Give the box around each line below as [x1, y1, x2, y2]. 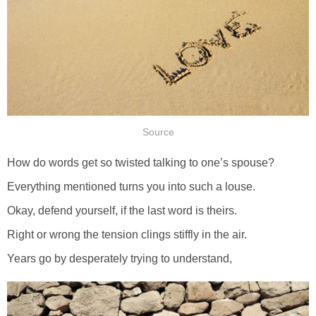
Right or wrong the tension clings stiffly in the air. [7, 229, 247, 241]
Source [142, 127, 174, 138]
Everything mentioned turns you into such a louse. [7, 181, 255, 193]
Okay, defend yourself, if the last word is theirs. [7, 205, 237, 217]
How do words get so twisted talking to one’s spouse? [7, 157, 274, 169]
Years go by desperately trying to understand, [7, 253, 232, 265]
